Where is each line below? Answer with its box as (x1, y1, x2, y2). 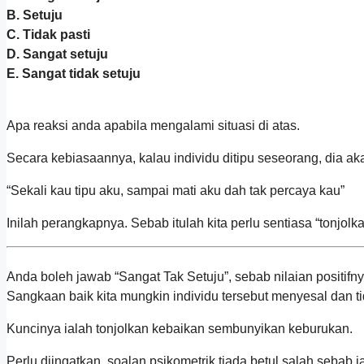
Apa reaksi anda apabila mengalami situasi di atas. (6, 119, 300, 133)
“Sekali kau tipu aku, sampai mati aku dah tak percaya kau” (6, 184, 344, 198)
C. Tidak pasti (6, 28, 90, 42)
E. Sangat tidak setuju (6, 67, 141, 81)
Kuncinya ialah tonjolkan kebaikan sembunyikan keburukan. (6, 322, 353, 336)
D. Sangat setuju (6, 47, 108, 62)
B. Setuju (6, 8, 63, 23)
